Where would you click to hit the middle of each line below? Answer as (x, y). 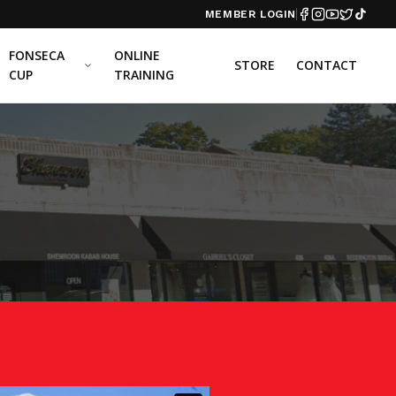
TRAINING (144, 75)
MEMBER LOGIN (250, 14)
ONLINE (137, 55)
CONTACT (326, 65)
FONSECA (36, 55)
